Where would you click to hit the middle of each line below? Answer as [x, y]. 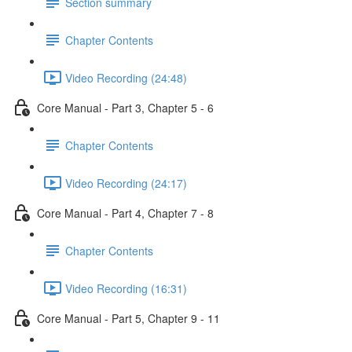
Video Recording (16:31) [126, 288]
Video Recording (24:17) [126, 183]
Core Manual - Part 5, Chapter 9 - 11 [128, 318]
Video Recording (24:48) [126, 77]
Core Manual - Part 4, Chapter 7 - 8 [125, 213]
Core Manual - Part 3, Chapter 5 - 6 [125, 107]
